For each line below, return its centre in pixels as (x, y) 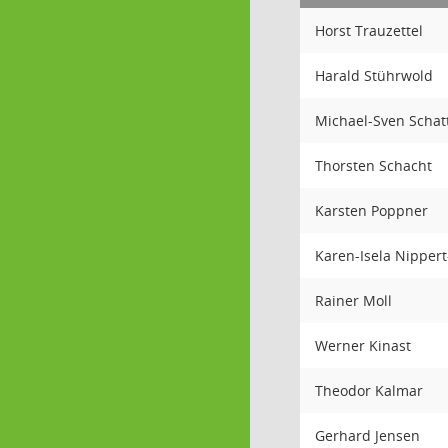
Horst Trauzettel (369, 30)
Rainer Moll (353, 300)
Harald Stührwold (374, 75)
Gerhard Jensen (367, 435)
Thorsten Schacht (373, 165)
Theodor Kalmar (369, 390)
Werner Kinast (363, 345)
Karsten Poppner (371, 210)
